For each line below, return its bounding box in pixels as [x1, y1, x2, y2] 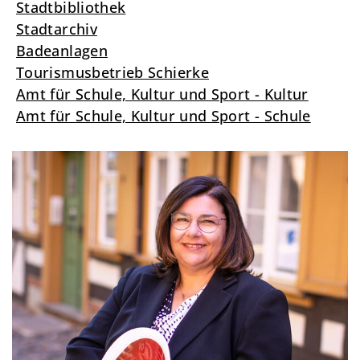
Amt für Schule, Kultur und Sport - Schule [16, 106, 311, 126]
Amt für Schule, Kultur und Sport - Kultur [16, 84, 309, 104]
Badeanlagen [16, 41, 108, 61]
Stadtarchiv [16, 19, 97, 39]
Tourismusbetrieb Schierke [16, 63, 209, 83]
